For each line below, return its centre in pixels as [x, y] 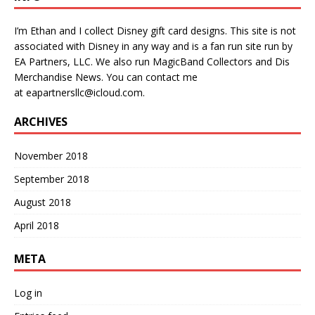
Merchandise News [58, 77]
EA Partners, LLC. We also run [83, 62]
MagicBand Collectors [202, 62]
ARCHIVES [41, 122]
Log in [28, 293]
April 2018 [37, 226]
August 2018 [43, 202]
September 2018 [52, 179]
